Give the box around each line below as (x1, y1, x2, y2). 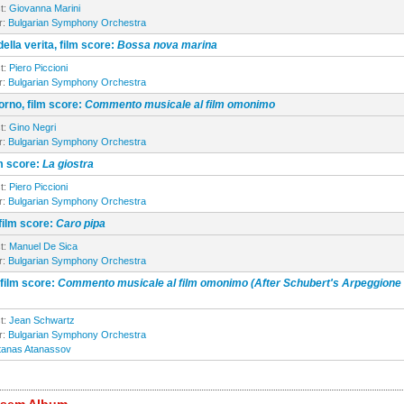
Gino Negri (9, 122, 56, 133)
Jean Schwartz (9, 315, 75, 326)
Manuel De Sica (9, 241, 78, 252)
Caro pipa (56, 217, 106, 230)
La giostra (42, 158, 94, 170)
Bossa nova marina (117, 39, 217, 51)
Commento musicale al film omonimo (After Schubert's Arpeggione (58, 277, 401, 289)
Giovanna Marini (9, 3, 80, 14)
